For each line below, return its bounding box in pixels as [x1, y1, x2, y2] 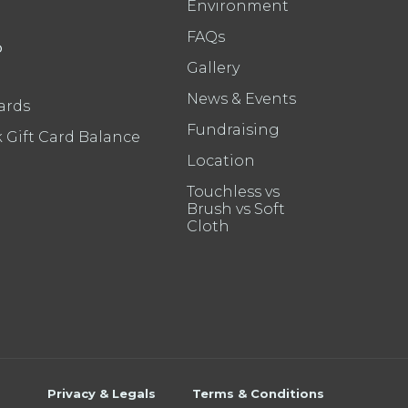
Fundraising [187, 121, 280, 138]
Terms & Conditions [192, 386, 324, 401]
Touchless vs [187, 183, 280, 200]
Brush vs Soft [187, 200, 286, 218]
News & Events [187, 90, 297, 107]
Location [187, 152, 256, 169]
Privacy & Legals [47, 386, 156, 401]
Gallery [187, 59, 240, 76]
